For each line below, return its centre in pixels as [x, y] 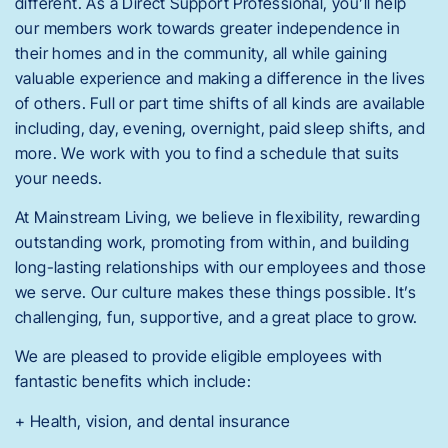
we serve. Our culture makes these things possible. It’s [215, 292]
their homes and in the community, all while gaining [201, 52]
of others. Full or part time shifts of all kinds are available [220, 102]
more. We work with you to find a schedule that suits [207, 152]
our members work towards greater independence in [208, 27]
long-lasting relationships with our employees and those [220, 267]
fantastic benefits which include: [133, 381]
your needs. [59, 177]
